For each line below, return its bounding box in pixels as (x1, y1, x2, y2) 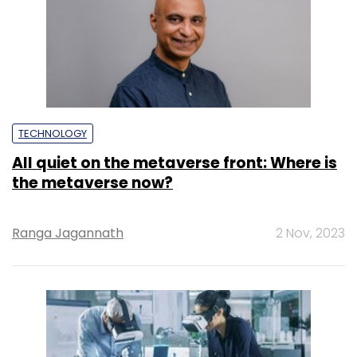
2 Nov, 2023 (276, 224, 345, 243)
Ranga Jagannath (12, 224, 124, 243)
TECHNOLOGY (18, 126, 87, 142)
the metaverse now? (12, 172, 173, 194)
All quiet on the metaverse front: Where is (12, 152, 337, 175)
